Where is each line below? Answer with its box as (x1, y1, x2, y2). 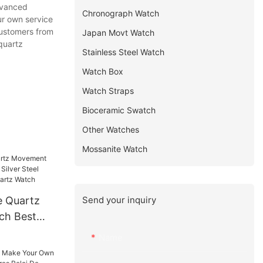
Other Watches (82, 124, 140, 134)
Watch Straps (82, 85, 134, 96)
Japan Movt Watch (82, 27, 155, 38)
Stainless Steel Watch (82, 46, 165, 57)
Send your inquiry (82, 194, 157, 205)
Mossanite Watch (82, 143, 148, 154)
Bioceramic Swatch (82, 104, 156, 115)
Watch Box (82, 66, 124, 76)
